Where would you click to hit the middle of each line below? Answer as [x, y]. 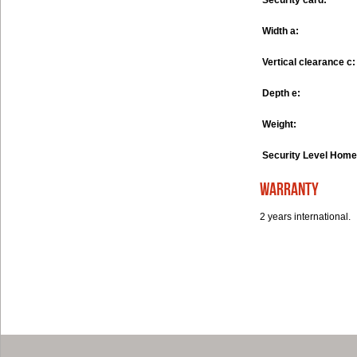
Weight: [279, 125]
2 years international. [305, 217]
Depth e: [281, 94]
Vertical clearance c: [309, 63]
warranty [289, 190]
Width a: [280, 31]
